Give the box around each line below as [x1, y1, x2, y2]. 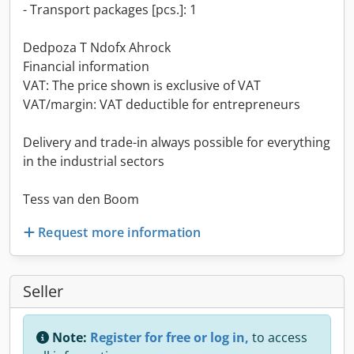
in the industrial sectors [23, 153, 164, 170]
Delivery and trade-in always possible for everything [23, 134, 330, 151]
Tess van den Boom [23, 190, 139, 208]
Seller [23, 280, 63, 302]
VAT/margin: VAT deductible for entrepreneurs [23, 96, 300, 113]
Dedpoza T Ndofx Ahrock [23, 39, 171, 56]
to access [249, 328, 307, 346]
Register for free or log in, [90, 328, 249, 346]
